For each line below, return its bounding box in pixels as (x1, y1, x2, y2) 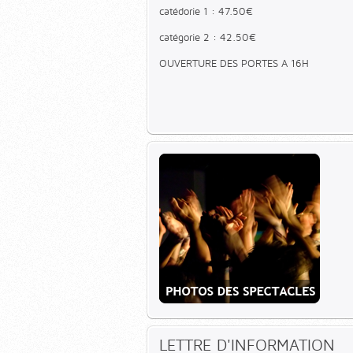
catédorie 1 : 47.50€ (159, 5, 253, 17)
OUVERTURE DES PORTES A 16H (159, 57, 309, 69)
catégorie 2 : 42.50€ (159, 31, 259, 43)
